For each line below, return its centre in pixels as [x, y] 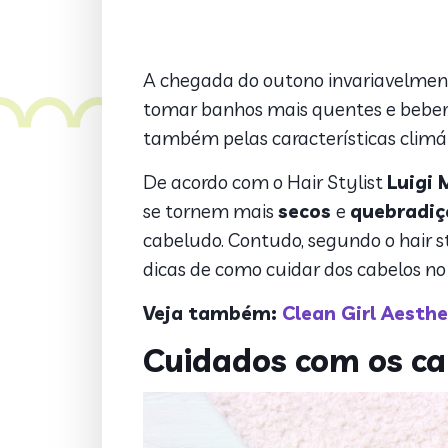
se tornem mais [210, 211]
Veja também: [212, 313]
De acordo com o [214, 182]
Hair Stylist [336, 182]
